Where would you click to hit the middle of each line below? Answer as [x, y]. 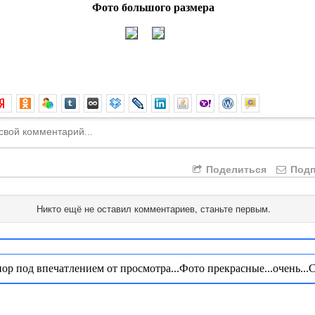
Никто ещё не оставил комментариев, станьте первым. [153, 209]
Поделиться [235, 169]
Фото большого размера [153, 8]
